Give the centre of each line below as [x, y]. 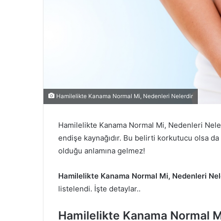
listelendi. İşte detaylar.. [99, 189]
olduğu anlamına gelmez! [102, 151]
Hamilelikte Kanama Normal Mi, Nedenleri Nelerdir [124, 96]
